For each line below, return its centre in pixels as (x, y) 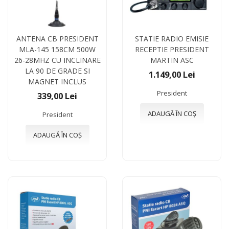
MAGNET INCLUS (57, 81)
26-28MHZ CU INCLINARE (57, 60)
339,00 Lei (57, 96)
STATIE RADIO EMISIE (172, 38)
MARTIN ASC (172, 60)
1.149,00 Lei (172, 74)
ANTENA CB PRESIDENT (57, 38)
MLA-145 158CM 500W (57, 49)
